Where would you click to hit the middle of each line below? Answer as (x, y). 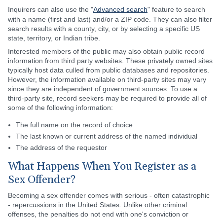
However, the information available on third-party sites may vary (107, 79)
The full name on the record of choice (74, 125)
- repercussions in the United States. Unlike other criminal (97, 205)
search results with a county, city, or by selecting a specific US (104, 29)
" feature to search (176, 9)
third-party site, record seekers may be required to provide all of (107, 98)
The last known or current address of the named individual (107, 136)
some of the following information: (60, 108)
